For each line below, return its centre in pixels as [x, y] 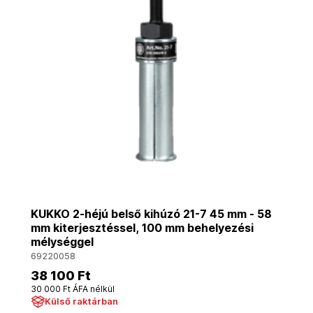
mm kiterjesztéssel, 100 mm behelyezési [142, 228]
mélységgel [62, 242]
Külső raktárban [81, 301]
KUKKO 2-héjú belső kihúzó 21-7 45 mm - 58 [151, 214]
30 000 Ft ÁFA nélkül [73, 289]
